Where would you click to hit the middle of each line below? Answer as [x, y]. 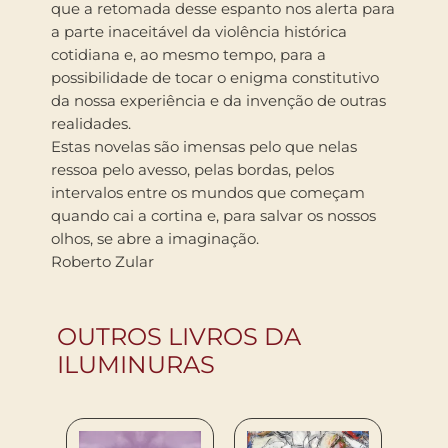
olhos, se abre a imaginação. [155, 238]
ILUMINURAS [136, 364]
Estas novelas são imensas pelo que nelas [204, 146]
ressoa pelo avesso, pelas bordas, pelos [192, 169]
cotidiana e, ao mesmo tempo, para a [188, 54]
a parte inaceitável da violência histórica [199, 31]
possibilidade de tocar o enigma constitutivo [215, 77]
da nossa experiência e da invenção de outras [218, 100]
